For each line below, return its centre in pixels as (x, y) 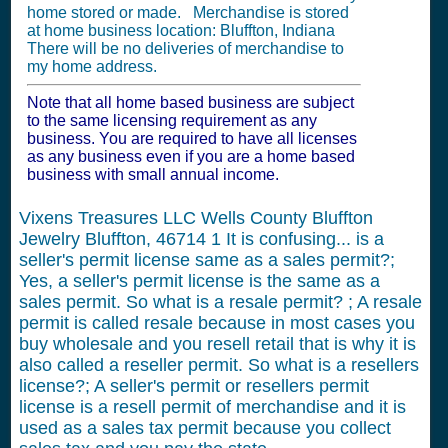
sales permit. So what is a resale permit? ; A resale (220, 302)
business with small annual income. (153, 174)
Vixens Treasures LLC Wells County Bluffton (196, 218)
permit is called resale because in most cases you (217, 323)
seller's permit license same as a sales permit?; (207, 260)
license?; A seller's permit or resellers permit (194, 386)
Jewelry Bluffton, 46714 (115, 239)
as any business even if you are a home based (191, 156)
